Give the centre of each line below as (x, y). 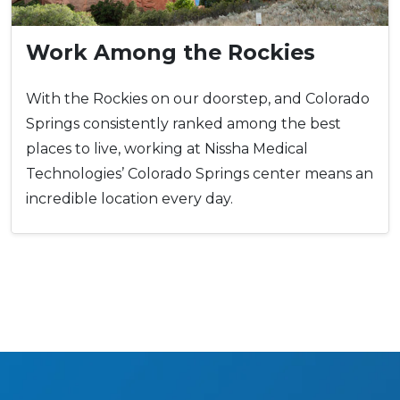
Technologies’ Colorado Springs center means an (200, 174)
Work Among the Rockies (171, 53)
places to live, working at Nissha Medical (167, 149)
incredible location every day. (129, 199)
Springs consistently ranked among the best (183, 124)
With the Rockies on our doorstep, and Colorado (198, 99)
